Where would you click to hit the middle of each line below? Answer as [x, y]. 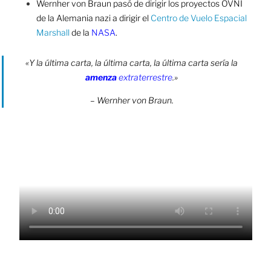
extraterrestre [145, 77]
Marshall [53, 32]
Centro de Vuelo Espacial [198, 18]
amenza [101, 77]
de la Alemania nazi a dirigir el [93, 18]
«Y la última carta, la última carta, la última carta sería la [132, 62]
